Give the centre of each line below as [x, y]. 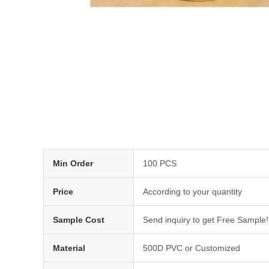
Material [69, 248]
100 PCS [160, 164]
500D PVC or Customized [192, 248]
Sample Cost [79, 220]
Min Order [73, 164]
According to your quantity [192, 192]
